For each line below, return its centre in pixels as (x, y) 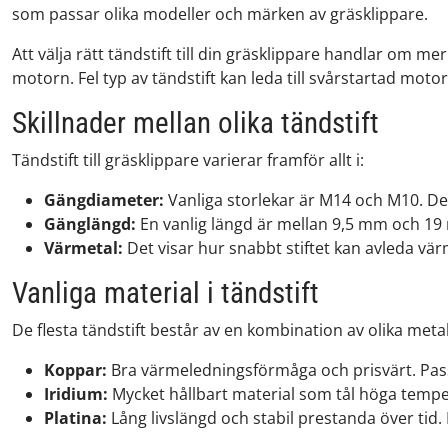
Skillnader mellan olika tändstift (195, 123)
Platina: (75, 418)
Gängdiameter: (104, 200)
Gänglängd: (90, 224)
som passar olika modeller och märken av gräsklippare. (220, 14)
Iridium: (76, 394)
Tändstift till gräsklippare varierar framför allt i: (188, 160)
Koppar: (75, 370)
